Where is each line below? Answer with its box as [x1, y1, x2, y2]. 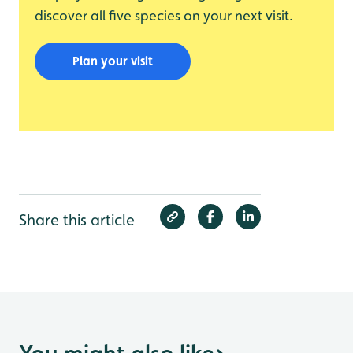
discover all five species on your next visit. [35, 7, 293, 24]
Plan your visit [72, 54, 153, 69]
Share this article [19, 210, 135, 230]
